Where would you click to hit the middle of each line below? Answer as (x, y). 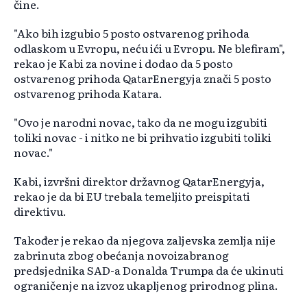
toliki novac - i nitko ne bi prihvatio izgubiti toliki (143, 137)
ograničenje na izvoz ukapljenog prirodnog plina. (146, 285)
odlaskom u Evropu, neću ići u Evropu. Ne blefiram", (149, 48)
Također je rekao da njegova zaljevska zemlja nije (145, 240)
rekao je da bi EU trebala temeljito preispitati (132, 196)
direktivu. (40, 211)
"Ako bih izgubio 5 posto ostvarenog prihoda (132, 33)
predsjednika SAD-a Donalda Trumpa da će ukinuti (149, 270)
